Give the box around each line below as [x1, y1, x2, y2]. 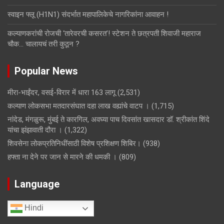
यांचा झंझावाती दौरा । [7, 125, 62, 135]
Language [14, 178, 59, 190]
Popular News [14, 65, 78, 77]
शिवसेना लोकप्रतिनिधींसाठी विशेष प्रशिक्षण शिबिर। [7, 139, 141, 148]
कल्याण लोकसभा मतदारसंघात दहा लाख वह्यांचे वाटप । [7, 101, 149, 111]
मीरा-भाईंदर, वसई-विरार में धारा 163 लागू [7, 88, 115, 97]
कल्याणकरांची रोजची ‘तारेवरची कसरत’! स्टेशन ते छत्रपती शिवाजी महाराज [7, 29, 201, 38]
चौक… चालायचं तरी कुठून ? [7, 39, 79, 49]
